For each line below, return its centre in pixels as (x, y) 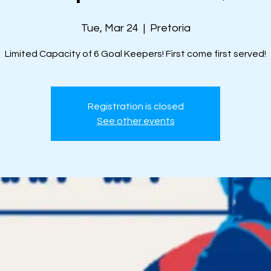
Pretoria (170, 28)
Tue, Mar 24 (109, 28)
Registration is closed (135, 106)
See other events (135, 121)
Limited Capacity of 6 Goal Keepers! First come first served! (135, 54)
